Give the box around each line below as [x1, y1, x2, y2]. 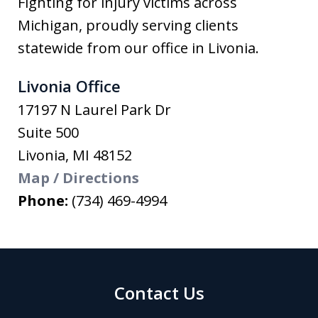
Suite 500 [18, 122, 79, 142]
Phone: [18, 190, 72, 210]
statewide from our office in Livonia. [18, 38, 259, 57]
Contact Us [114, 280, 204, 305]
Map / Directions [18, 168, 139, 187]
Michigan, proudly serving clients [18, 15, 238, 35]
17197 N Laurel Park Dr [18, 99, 171, 119]
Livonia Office [18, 75, 121, 97]
